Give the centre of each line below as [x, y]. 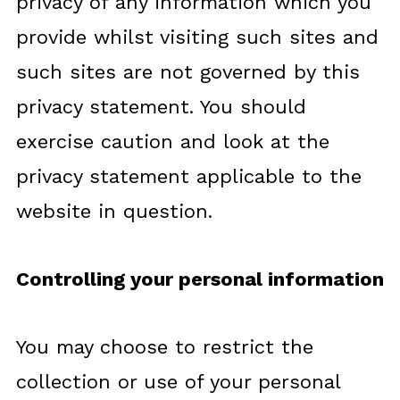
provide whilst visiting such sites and [197, 37]
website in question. [114, 211]
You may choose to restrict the [164, 347]
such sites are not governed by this [187, 72]
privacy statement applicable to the [188, 176]
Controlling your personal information [200, 279]
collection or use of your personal [178, 382]
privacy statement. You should [161, 107]
